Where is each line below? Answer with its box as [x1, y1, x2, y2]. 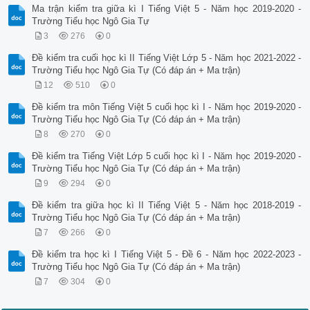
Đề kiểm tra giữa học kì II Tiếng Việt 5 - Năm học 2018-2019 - [32, 200, 302, 211]
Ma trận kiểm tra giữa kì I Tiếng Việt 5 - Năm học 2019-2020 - [32, 3, 302, 15]
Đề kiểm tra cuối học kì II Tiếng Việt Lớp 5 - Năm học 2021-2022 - [32, 53, 302, 64]
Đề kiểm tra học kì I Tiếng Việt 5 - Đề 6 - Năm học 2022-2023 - [32, 249, 302, 260]
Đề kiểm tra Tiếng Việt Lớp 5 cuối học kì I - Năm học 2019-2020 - [32, 151, 302, 162]
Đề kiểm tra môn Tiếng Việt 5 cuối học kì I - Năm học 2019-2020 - [32, 102, 302, 113]
